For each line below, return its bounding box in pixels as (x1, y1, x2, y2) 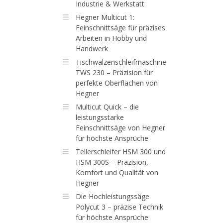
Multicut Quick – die (75, 102, 139, 111)
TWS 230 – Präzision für (75, 68, 153, 77)
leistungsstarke (75, 112, 124, 122)
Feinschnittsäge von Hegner (75, 123, 165, 132)
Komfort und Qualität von (75, 168, 158, 177)
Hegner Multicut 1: (75, 12, 134, 22)
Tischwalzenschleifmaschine (75, 57, 166, 67)
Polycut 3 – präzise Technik (75, 202, 163, 212)
